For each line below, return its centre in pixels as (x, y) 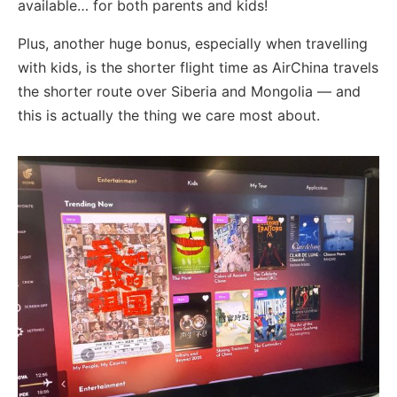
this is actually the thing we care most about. (169, 115)
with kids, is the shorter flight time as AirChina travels (198, 67)
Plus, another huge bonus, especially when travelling (193, 43)
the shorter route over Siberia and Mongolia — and (189, 91)
